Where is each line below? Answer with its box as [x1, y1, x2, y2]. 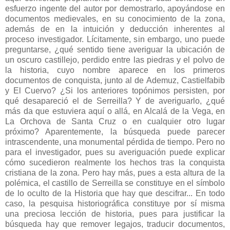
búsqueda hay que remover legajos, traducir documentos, [5, 220, 225, 229]
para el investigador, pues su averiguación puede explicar [5, 148, 225, 157]
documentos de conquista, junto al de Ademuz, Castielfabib [5, 76, 225, 85]
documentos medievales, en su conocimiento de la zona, [5, 14, 225, 24]
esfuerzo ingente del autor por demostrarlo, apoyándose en [5, 4, 225, 13]
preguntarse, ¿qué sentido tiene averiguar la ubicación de [5, 45, 225, 54]
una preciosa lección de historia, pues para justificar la [5, 209, 225, 219]
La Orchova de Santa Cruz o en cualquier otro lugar [5, 117, 225, 126]
